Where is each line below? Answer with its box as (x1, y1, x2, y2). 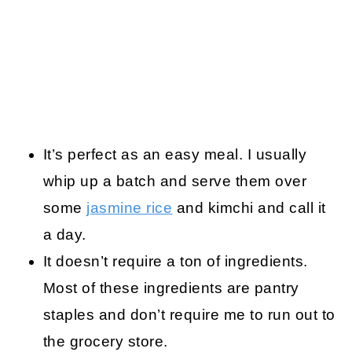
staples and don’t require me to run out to (42, 306, 335, 323)
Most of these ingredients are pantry (42, 279, 299, 296)
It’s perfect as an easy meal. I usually (42, 145, 307, 163)
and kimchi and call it (172, 199, 326, 216)
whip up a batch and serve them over (42, 172, 307, 189)
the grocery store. (42, 332, 168, 350)
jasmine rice (86, 199, 173, 216)
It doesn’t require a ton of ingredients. (42, 252, 308, 269)
